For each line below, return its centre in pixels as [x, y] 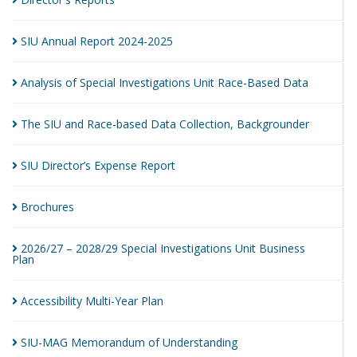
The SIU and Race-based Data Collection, [129, 124]
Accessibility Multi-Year [81, 301]
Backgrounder [273, 124]
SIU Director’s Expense [80, 165]
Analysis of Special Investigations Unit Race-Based [152, 82]
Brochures [47, 207]
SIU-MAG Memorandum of [92, 342]
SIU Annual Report [69, 41]
